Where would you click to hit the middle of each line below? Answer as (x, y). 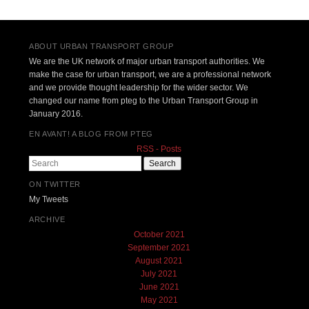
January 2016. (56, 114)
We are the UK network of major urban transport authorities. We (147, 62)
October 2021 (159, 234)
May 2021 (159, 300)
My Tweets (49, 199)
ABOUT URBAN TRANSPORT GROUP (101, 47)
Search (43, 162)
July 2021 (159, 273)
